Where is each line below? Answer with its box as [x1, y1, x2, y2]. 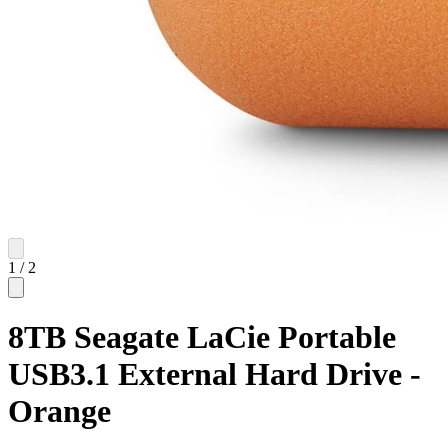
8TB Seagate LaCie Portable [8, 319, 396, 356]
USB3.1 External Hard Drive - [8, 356, 421, 393]
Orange [8, 393, 111, 430]
